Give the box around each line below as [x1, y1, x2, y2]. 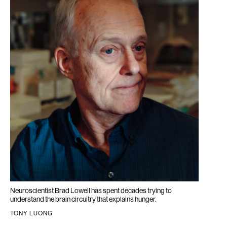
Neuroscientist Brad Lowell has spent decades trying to [10, 186, 172, 195]
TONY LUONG [10, 210, 53, 217]
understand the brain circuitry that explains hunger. [10, 195, 157, 203]
